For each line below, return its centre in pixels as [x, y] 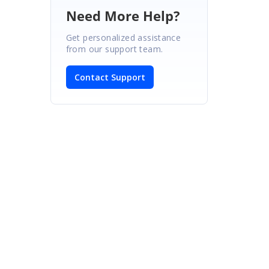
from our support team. [114, 49]
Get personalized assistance [123, 37]
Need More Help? [123, 15]
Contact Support [110, 77]
